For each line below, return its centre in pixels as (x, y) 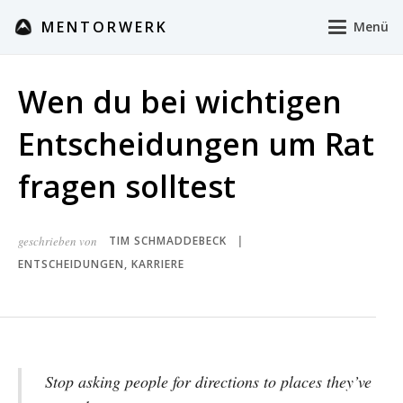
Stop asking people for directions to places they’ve (208, 382)
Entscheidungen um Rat (196, 144)
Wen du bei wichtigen (180, 102)
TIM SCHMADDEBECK (167, 241)
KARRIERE (158, 264)
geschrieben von (58, 241)
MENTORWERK (105, 27)
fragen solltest (127, 186)
